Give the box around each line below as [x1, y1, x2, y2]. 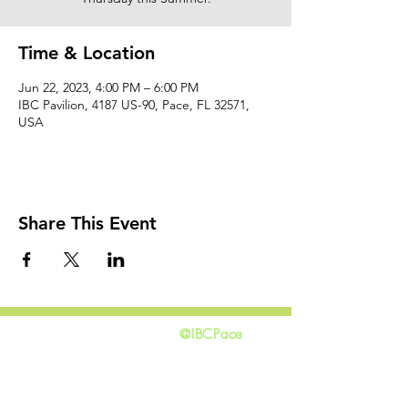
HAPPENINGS [18, 372, 136, 390]
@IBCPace [179, 324, 243, 343]
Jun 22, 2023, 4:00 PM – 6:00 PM [18, 78, 199, 96]
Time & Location [18, 41, 155, 64]
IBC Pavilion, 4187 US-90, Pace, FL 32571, [18, 96, 250, 113]
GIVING [18, 349, 84, 367]
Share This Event [18, 211, 157, 234]
